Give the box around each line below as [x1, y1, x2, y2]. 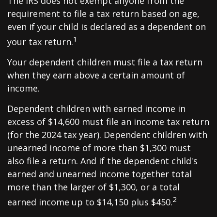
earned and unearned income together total [7, 168, 192, 180]
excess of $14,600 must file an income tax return [7, 116, 209, 127]
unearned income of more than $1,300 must [7, 142, 191, 154]
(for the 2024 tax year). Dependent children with [7, 129, 207, 140]
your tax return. [7, 36, 73, 47]
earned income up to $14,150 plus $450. [7, 196, 172, 208]
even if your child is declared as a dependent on [7, 21, 206, 32]
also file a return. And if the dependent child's [7, 155, 198, 167]
